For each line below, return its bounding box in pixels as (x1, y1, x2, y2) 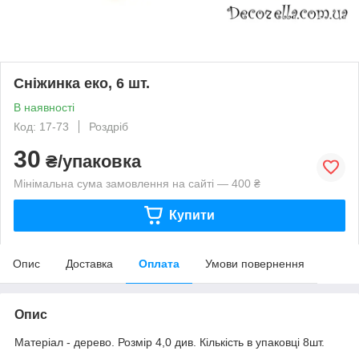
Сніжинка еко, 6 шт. (14, 75, 150, 91)
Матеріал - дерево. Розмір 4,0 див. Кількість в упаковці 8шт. (14, 335, 325, 349)
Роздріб (89, 119, 128, 133)
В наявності (14, 100, 75, 114)
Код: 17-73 (14, 119, 69, 133)
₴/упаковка (41, 151, 141, 171)
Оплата (139, 256, 179, 270)
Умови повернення (205, 256, 305, 270)
